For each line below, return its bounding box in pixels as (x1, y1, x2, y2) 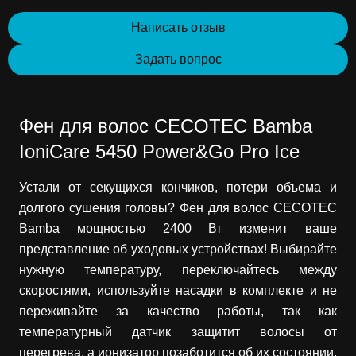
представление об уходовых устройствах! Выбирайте (19, 242, 337, 256)
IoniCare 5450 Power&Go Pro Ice (19, 140, 300, 162)
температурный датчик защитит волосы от (19, 324, 337, 339)
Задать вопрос (134, 52, 222, 66)
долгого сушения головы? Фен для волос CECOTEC (19, 200, 337, 215)
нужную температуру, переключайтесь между (19, 262, 337, 277)
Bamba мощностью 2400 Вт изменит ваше (19, 221, 337, 235)
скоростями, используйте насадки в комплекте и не (19, 283, 337, 297)
